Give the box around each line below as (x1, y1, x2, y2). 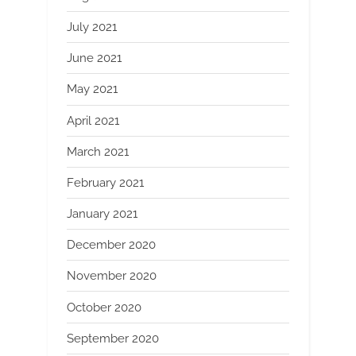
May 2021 (67, 82, 118, 97)
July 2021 (67, 20, 117, 35)
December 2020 (67, 238, 156, 253)
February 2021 (67, 175, 144, 190)
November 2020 (67, 269, 157, 284)
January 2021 (67, 207, 137, 222)
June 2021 (67, 51, 122, 66)
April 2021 (67, 113, 119, 128)
